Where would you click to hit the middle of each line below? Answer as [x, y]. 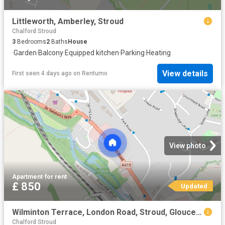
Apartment [27, 177]
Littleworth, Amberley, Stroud [68, 22]
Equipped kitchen [92, 53]
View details [185, 73]
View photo [188, 145]
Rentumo [95, 74]
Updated [194, 186]
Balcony [51, 53]
